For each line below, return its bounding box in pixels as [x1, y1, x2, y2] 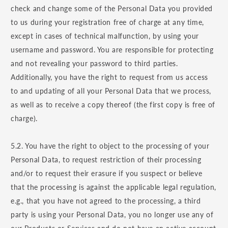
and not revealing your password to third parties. [11, 59, 178, 68]
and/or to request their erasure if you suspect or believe [11, 169, 203, 178]
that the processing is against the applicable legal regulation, [11, 183, 216, 192]
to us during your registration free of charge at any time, [11, 18, 204, 27]
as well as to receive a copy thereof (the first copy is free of [11, 100, 215, 109]
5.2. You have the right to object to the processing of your [11, 141, 210, 151]
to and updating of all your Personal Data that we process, [11, 87, 211, 96]
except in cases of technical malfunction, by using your [11, 32, 199, 41]
